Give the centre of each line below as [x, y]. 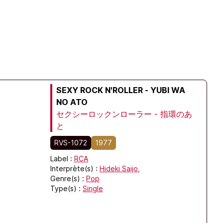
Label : [62, 159]
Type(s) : [65, 188]
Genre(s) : [67, 178]
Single [93, 188]
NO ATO [72, 102]
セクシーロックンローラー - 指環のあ [124, 114]
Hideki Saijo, [120, 168]
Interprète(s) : [75, 168]
